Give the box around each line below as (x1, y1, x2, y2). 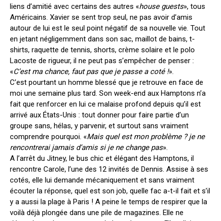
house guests (139, 2, 184, 11)
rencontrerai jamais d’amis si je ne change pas (10, 143, 163, 152)
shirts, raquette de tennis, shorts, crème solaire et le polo (10, 45, 195, 54)
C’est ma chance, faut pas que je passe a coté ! (13, 67, 169, 76)
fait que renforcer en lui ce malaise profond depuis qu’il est (10, 100, 201, 109)
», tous (184, 2, 205, 11)
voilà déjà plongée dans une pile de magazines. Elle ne (10, 208, 184, 217)
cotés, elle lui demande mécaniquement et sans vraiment (10, 176, 194, 184)
